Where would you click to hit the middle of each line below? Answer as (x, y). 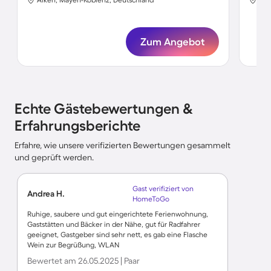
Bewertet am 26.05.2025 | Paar (83, 261)
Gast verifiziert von (163, 188)
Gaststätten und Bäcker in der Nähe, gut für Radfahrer (114, 224)
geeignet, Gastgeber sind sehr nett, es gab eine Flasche (117, 234)
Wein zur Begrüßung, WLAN (73, 245)
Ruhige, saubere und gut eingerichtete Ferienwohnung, (118, 214)
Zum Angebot (173, 41)
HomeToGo (151, 199)
